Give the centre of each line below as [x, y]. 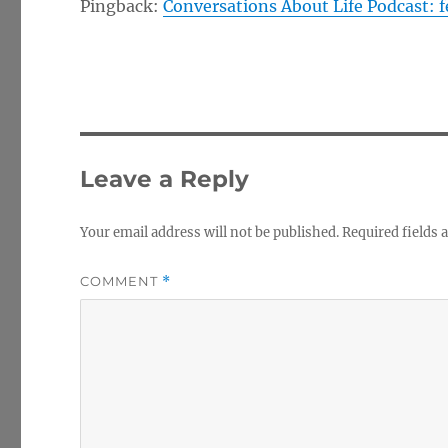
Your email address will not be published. [210, 232]
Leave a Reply [165, 179]
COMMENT [121, 281]
